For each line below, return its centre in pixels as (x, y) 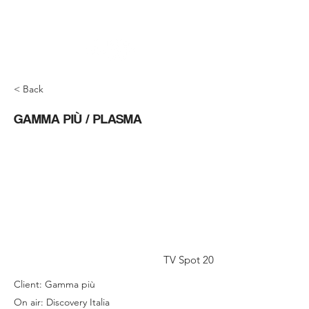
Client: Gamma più (54, 284)
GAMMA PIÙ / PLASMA (78, 119)
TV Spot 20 (189, 260)
